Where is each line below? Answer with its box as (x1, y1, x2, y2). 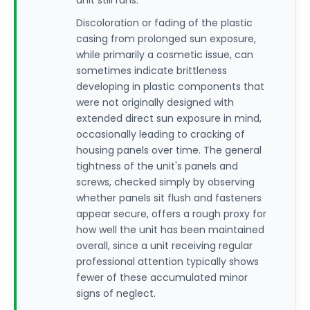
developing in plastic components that (76, 80, 264, 93)
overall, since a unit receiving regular (76, 239, 253, 253)
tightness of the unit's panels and (76, 159, 238, 173)
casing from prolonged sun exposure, (76, 32, 256, 46)
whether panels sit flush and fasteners (76, 191, 262, 205)
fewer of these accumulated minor (76, 271, 248, 284)
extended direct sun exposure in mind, (76, 111, 262, 125)
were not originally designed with (76, 95, 234, 109)
